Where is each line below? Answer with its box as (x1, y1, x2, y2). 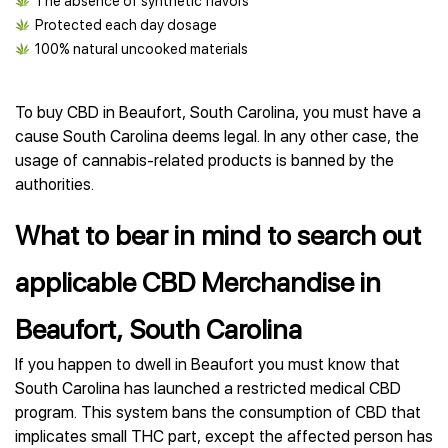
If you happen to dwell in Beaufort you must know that (15, 355, 400, 374)
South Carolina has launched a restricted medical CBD (15, 379, 401, 398)
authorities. (15, 175, 94, 194)
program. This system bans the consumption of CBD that (15, 403, 421, 422)
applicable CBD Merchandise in (15, 266, 381, 299)
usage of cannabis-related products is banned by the (15, 151, 394, 170)
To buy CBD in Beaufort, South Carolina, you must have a (15, 103, 421, 122)
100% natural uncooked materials (35, 41, 248, 57)
